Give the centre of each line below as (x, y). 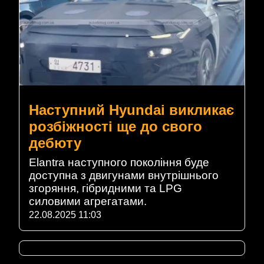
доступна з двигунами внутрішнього (124, 176)
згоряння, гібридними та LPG (105, 189)
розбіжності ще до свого (115, 127)
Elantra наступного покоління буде (119, 163)
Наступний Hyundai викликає (131, 110)
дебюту (55, 143)
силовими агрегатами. (88, 202)
